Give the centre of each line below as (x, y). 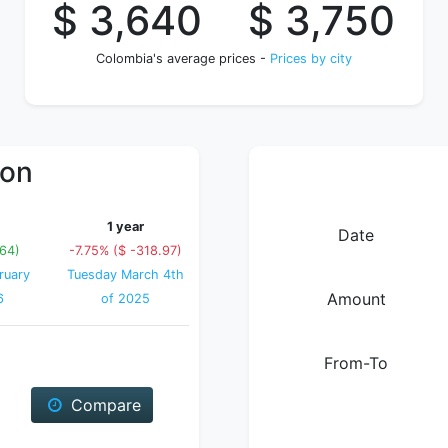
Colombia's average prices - (183, 58)
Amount (356, 299)
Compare (103, 405)
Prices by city (311, 58)
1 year (125, 226)
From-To (356, 363)
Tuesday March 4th (125, 274)
